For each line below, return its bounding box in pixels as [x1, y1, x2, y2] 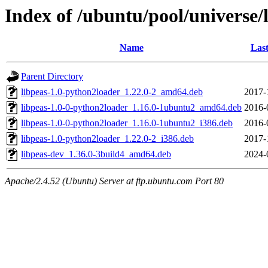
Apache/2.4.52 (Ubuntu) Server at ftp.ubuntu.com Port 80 [5, 176, 224, 187]
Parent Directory [21, 71, 83, 82]
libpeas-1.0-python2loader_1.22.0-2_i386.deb [21, 133, 194, 144]
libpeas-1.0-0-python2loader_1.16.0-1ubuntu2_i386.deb [21, 118, 233, 129]
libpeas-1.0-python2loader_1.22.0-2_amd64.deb [21, 87, 203, 98]
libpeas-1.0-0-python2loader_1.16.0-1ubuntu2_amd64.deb [21, 102, 242, 113]
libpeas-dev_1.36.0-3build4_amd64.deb [21, 149, 171, 160]
